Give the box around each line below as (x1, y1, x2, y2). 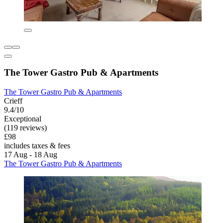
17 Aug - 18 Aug (4, 150, 57, 159)
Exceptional (4, 114, 41, 123)
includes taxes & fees (4, 141, 70, 150)
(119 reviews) (4, 123, 47, 132)
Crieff (4, 97, 22, 106)
